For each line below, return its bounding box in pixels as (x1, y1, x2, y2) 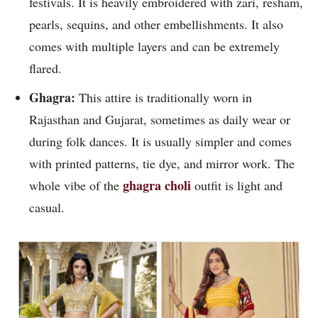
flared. (29, 60, 66, 77)
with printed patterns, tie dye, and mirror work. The (29, 155, 295, 172)
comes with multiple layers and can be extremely (29, 38, 280, 55)
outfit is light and (191, 177, 283, 194)
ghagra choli (123, 176, 191, 195)
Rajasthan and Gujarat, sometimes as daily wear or (29, 111, 290, 128)
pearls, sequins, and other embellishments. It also (29, 16, 283, 33)
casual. (29, 199, 65, 216)
